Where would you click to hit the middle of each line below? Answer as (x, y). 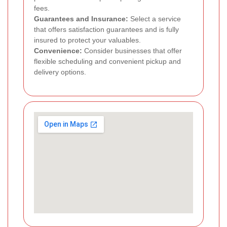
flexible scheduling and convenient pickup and (107, 62)
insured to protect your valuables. (87, 40)
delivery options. (60, 72)
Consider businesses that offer (132, 51)
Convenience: (58, 51)
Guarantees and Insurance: (81, 19)
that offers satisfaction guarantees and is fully (106, 30)
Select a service (155, 19)
